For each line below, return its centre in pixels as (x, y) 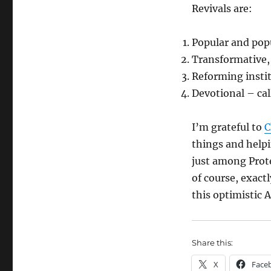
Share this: (212, 243)
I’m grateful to (228, 127)
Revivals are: (222, 9)
